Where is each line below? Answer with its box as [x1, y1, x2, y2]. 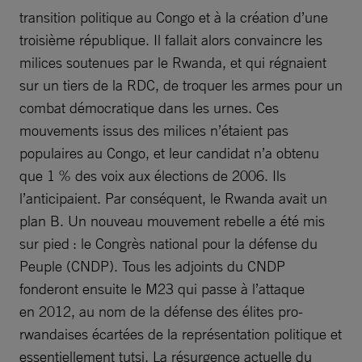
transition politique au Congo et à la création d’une [19, 8, 328, 27]
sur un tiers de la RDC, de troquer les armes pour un [19, 76, 343, 95]
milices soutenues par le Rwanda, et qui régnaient [19, 53, 326, 72]
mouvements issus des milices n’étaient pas [19, 121, 288, 140]
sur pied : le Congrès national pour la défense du [19, 234, 318, 253]
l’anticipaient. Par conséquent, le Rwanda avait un [19, 189, 327, 208]
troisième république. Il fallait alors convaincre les [19, 31, 322, 49]
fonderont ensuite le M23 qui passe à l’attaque [19, 280, 305, 298]
